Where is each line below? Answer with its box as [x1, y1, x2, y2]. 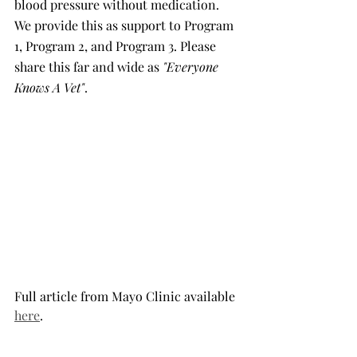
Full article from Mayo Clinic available [14, 288, 238, 305]
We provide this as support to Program [14, 17, 237, 33]
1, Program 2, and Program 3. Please [14, 37, 219, 54]
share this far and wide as [14, 58, 163, 75]
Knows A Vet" [14, 79, 84, 96]
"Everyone [163, 58, 222, 75]
